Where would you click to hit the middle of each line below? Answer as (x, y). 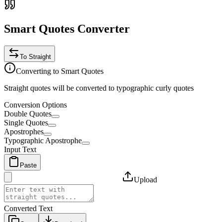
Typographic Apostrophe (43, 140)
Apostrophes (24, 131)
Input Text (20, 149)
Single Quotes (26, 122)
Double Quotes (28, 113)
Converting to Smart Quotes (60, 71)
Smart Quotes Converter (67, 28)
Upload (145, 179)
